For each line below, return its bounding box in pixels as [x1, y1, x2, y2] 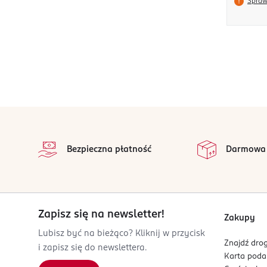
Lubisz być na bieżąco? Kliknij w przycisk [38, 229, 205, 238]
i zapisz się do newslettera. [38, 244, 147, 253]
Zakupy [224, 214, 255, 223]
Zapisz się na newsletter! [38, 209, 164, 221]
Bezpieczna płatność [67, 145, 151, 154]
